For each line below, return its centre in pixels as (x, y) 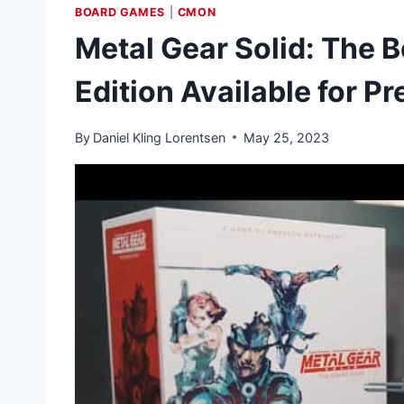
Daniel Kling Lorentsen (160, 137)
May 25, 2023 (287, 137)
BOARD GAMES (120, 12)
